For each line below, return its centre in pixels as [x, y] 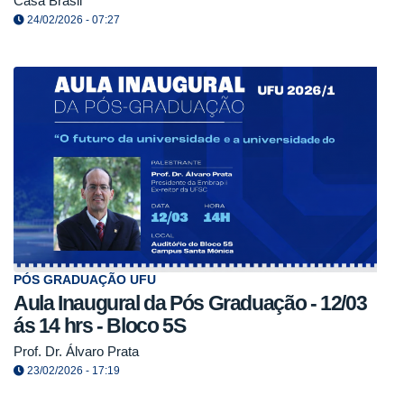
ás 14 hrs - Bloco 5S [100, 326]
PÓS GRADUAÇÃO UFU [85, 280]
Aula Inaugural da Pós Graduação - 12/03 [190, 303]
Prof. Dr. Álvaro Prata [76, 351]
